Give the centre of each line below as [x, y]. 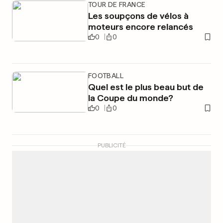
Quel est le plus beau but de [146, 87]
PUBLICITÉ [111, 145]
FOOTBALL [106, 76]
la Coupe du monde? [130, 98]
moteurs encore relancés [140, 27]
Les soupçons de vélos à [138, 16]
